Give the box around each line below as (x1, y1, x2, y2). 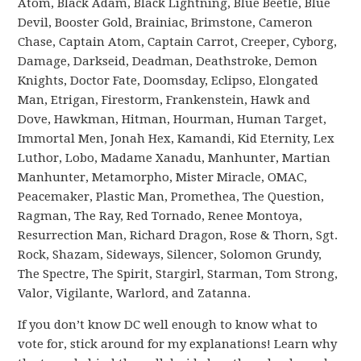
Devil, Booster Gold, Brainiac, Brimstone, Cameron (18, 15, 313, 30)
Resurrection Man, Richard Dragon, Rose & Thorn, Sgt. (18, 228, 338, 243)
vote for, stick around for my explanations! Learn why (18, 337, 338, 351)
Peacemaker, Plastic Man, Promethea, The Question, (18, 189, 325, 204)
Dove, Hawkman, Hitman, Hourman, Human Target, (18, 112, 327, 127)
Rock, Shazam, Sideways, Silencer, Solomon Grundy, (18, 247, 322, 262)
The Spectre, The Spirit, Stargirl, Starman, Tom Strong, (18, 267, 338, 281)
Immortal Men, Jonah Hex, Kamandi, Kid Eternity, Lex (18, 131, 335, 146)
